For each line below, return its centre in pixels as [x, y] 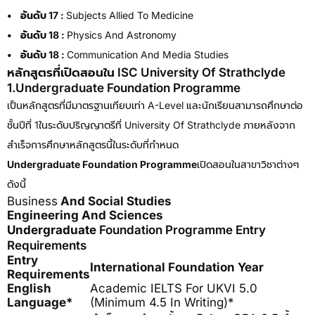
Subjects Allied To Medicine [130, 15]
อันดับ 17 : [43, 15]
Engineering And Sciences [85, 215]
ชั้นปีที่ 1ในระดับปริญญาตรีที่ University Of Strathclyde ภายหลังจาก [151, 125]
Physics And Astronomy [122, 35]
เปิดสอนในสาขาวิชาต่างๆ [248, 164]
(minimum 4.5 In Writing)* [162, 302]
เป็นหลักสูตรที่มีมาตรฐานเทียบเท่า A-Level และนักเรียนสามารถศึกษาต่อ [155, 105]
